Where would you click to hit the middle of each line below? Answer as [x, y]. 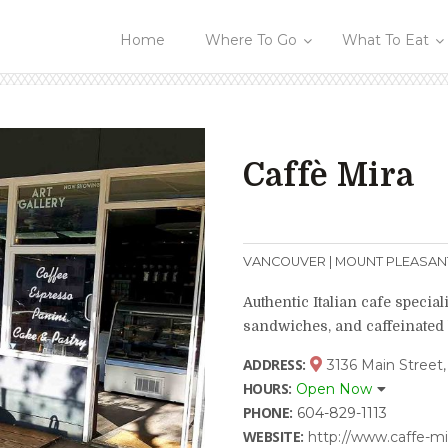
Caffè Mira [328, 175]
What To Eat [386, 40]
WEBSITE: [273, 436]
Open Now [333, 389]
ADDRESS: [274, 364]
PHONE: [267, 412]
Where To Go [251, 40]
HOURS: [267, 388]
